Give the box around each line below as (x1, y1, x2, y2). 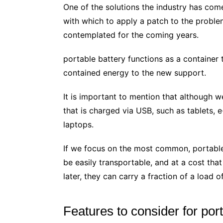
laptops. (63, 119, 94, 129)
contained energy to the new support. (63, 67, 206, 78)
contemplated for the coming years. (63, 29, 199, 40)
